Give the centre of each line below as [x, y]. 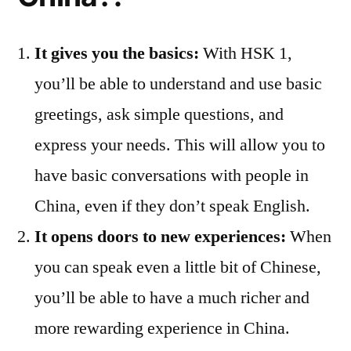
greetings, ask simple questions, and [159, 115]
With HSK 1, [246, 54]
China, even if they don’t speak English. [172, 206]
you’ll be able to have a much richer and [172, 298]
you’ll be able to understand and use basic [178, 84]
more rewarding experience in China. [162, 329]
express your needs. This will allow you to [180, 145]
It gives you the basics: [117, 54]
